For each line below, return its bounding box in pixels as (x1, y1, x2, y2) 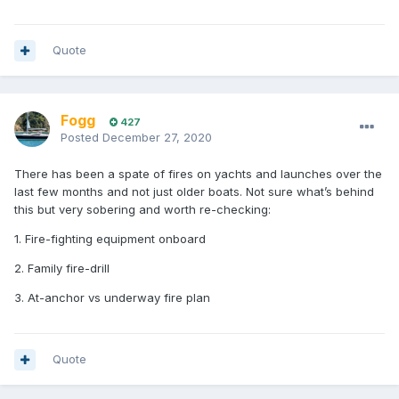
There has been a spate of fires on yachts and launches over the (14, 167, 382, 182)
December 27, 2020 (102, 130, 212, 145)
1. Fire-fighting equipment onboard (14, 232, 206, 247)
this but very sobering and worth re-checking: (14, 202, 271, 217)
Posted (61, 130, 102, 145)
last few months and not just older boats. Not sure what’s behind (14, 184, 374, 199)
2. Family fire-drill (14, 261, 110, 276)
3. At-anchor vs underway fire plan (14, 290, 210, 305)
